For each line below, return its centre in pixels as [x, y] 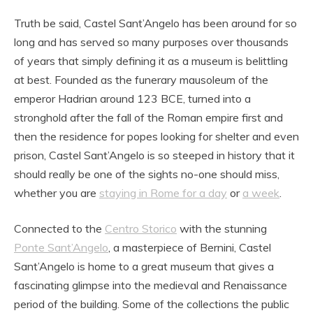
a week [261, 193]
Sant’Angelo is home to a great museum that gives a [144, 267]
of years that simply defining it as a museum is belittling [151, 61]
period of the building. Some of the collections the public [152, 304]
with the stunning [222, 229]
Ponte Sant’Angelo [61, 248]
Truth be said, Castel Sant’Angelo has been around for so [155, 23]
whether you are [57, 193]
